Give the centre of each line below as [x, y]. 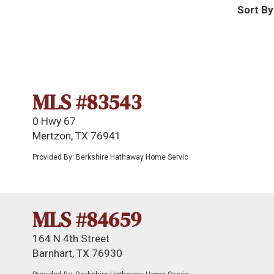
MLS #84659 [87, 220]
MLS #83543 [87, 102]
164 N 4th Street [71, 239]
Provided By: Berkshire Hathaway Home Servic [110, 157]
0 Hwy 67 [54, 121]
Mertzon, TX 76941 [77, 136]
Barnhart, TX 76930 [77, 253]
